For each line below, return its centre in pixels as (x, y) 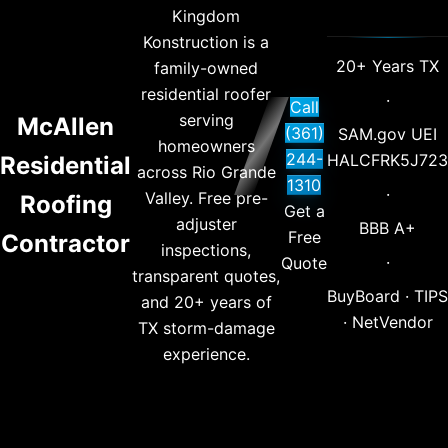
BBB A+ (387, 227)
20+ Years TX (387, 65)
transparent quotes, (206, 276)
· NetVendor (387, 321)
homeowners (206, 146)
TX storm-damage (206, 328)
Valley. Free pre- (206, 198)
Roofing (65, 204)
